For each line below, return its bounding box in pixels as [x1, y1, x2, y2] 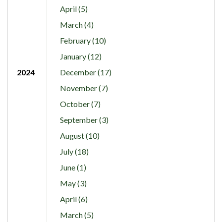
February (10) [59, 36, 106, 46]
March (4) [59, 20, 94, 30]
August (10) [59, 131, 100, 141]
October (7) [59, 99, 101, 109]
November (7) [59, 83, 108, 93]
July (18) [59, 147, 89, 157]
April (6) [59, 194, 88, 204]
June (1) [59, 163, 86, 172]
